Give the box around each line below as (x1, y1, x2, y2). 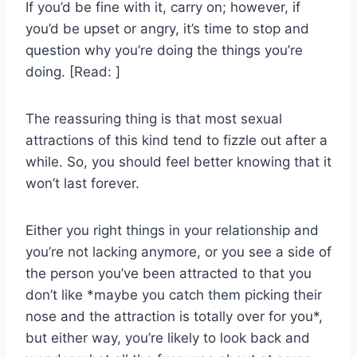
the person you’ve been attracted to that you (25, 265, 312, 282)
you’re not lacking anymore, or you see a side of (25, 244, 331, 261)
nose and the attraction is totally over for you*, (25, 308, 323, 325)
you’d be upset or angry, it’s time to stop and (25, 21, 309, 37)
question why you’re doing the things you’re (25, 42, 303, 59)
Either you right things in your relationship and (25, 222, 319, 239)
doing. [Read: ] (25, 64, 120, 80)
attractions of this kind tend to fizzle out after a (25, 132, 328, 149)
